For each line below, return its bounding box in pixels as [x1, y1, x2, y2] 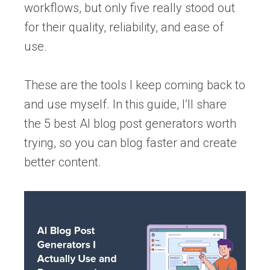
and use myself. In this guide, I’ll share [24, 97, 227, 111]
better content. [24, 155, 101, 169]
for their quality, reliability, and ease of [24, 20, 224, 34]
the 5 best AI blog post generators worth [24, 116, 236, 131]
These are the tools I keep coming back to [24, 78, 245, 92]
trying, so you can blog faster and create [24, 136, 237, 150]
